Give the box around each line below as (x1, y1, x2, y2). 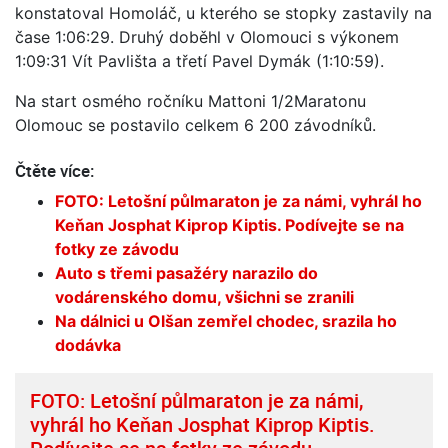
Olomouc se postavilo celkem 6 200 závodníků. (15, 115, 376, 136)
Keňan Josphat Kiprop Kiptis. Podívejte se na (55, 215, 404, 236)
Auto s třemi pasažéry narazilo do (55, 263, 318, 284)
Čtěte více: (15, 159, 95, 183)
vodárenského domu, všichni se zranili (55, 287, 358, 308)
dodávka (55, 335, 125, 356)
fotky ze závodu (55, 239, 183, 260)
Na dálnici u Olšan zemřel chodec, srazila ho (55, 311, 397, 332)
